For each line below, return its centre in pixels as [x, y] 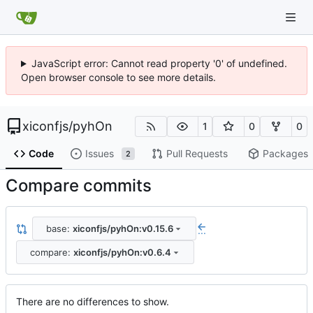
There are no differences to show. [93, 302]
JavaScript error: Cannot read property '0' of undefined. [159, 63]
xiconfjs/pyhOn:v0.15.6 [123, 228]
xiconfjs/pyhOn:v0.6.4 [122, 252]
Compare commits [79, 186]
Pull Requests [197, 154]
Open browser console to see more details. [118, 77]
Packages [285, 154]
